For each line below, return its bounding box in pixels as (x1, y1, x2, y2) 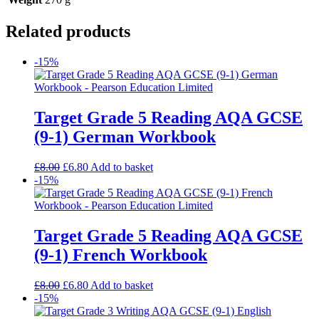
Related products (6, 22, 130, 41)
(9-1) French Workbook (34, 246, 207, 265)
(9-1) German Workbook (34, 127, 216, 147)
